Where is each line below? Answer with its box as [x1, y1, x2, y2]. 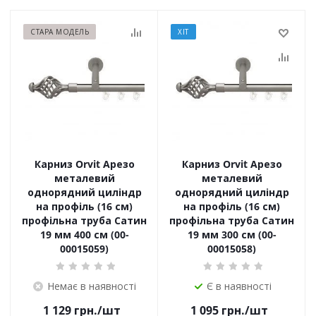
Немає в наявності [47, 279, 136, 293]
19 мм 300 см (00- [187, 228, 276, 241]
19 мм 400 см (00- [39, 228, 129, 241]
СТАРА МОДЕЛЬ [30, 27, 89, 37]
